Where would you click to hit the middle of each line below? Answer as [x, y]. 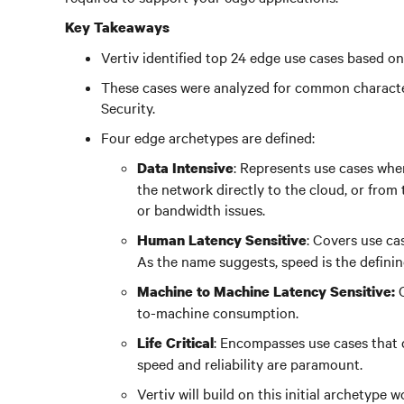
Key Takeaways [117, 27]
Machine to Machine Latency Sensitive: [268, 291]
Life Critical [175, 343]
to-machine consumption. [218, 312]
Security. [128, 107]
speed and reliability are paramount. [250, 363]
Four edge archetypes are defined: [208, 137]
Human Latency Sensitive [222, 240]
